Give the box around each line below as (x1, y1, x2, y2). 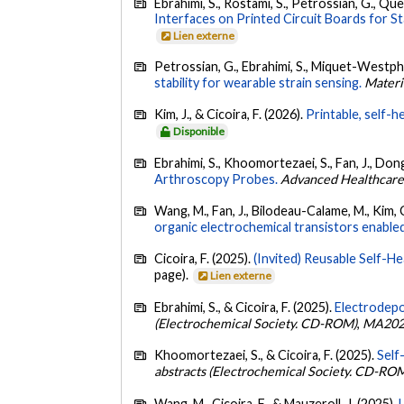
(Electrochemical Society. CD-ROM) (154, 315, 358, 331)
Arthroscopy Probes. (154, 170, 279, 187)
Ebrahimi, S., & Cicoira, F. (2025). (154, 298, 335, 315)
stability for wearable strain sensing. (154, 74, 363, 90)
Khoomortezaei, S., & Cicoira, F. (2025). (154, 347, 378, 363)
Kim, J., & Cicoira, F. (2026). (154, 106, 307, 123)
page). (154, 267, 192, 283)
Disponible (173, 124, 225, 139)
